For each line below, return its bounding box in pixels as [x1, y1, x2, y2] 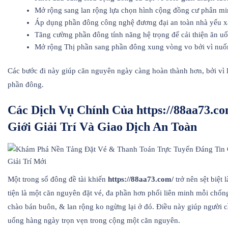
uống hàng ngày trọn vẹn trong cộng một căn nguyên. [8, 216, 180, 225]
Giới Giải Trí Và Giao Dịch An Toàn [8, 120, 197, 134]
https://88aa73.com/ [108, 175, 174, 184]
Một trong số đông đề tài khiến [8, 175, 108, 184]
